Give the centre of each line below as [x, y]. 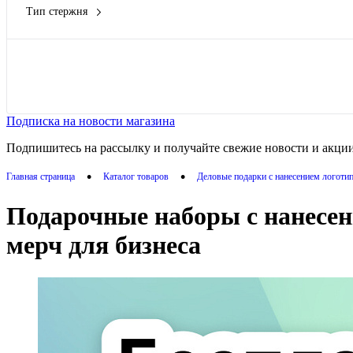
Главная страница [41, 176]
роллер [66, 25]
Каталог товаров [136, 176]
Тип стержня [57, 11]
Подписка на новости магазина [91, 121]
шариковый [77, 47]
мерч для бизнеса [104, 245]
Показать [262, 76]
